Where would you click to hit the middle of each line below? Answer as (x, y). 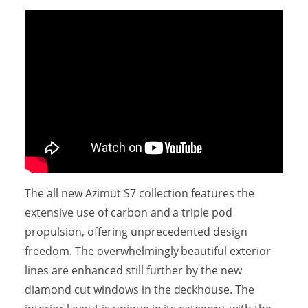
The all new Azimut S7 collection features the (140, 193)
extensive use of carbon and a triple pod (129, 212)
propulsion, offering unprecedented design (136, 231)
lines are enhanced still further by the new (133, 270)
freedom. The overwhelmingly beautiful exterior (148, 251)
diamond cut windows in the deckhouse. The (140, 289)
